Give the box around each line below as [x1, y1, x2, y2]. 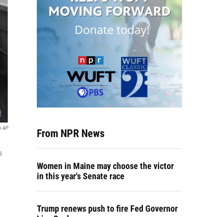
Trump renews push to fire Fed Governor [37, 203, 178, 214]
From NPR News [37, 127, 105, 139]
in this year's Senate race [37, 171, 124, 181]
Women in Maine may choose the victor [37, 161, 174, 171]
